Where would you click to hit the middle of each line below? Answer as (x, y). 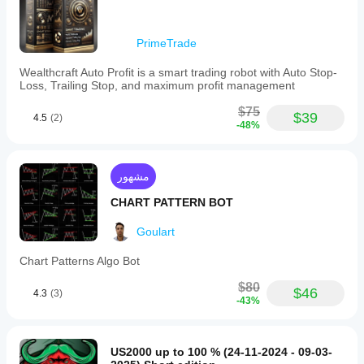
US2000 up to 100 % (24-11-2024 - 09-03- (221, 352)
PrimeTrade (167, 43)
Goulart (156, 232)
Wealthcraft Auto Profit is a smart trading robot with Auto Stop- (178, 72)
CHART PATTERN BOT (172, 202)
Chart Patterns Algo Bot (80, 261)
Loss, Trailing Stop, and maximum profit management (157, 85)
